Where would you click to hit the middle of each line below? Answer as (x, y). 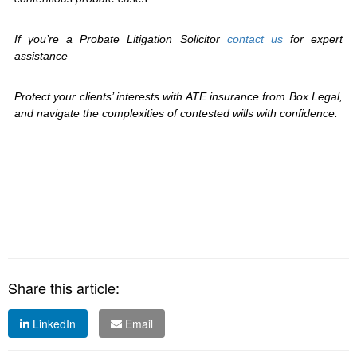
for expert (316, 39)
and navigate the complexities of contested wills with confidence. (178, 113)
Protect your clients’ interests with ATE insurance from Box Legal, (178, 96)
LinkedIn (53, 324)
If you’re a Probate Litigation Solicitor (121, 39)
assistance (41, 56)
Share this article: (64, 288)
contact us (258, 39)
